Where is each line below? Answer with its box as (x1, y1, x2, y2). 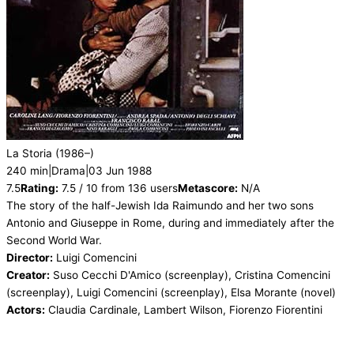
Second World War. (6, 234, 102, 247)
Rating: (21, 182, 58, 195)
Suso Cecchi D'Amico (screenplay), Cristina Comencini (53, 269, 330, 282)
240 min (6, 164, 48, 178)
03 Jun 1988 (88, 164, 152, 178)
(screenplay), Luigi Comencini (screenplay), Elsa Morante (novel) (6, 286, 336, 299)
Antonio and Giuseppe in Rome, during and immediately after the (6, 217, 334, 230)
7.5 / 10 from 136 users (58, 182, 178, 195)
